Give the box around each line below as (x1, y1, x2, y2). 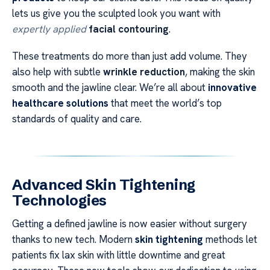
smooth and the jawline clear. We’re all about (12, 80, 208, 94)
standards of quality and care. (12, 111, 142, 125)
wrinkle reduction (103, 64, 185, 78)
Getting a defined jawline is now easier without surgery (12, 216, 247, 230)
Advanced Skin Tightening (12, 175, 196, 193)
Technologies (12, 191, 107, 209)
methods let (203, 232, 257, 246)
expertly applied (12, 22, 86, 36)
